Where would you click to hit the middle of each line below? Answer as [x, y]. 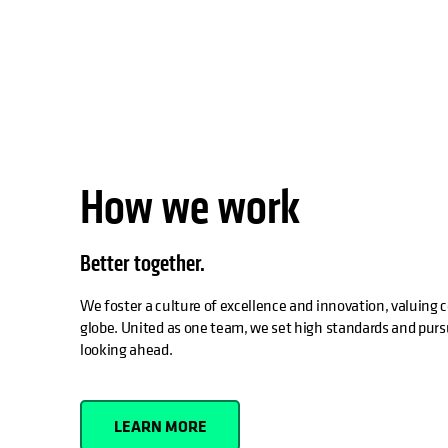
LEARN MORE [160, 425]
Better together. [142, 264]
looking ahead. [126, 349]
